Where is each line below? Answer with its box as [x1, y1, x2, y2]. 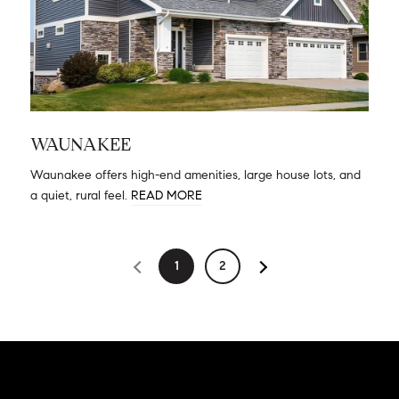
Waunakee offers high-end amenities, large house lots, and [30, 167, 361, 183]
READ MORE [131, 188, 202, 203]
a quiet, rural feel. [30, 188, 131, 203]
